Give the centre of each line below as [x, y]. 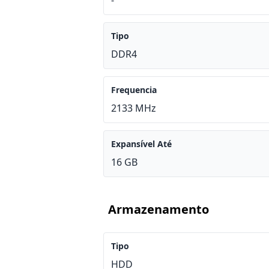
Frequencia [134, 90]
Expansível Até [141, 144]
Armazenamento [159, 209]
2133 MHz [134, 108]
